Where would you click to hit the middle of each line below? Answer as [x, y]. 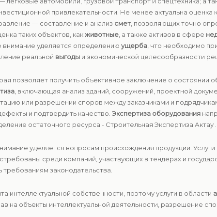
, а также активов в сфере [162, 34]
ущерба [134, 46]
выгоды [68, 57]
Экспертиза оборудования [156, 113]
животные [102, 34]
